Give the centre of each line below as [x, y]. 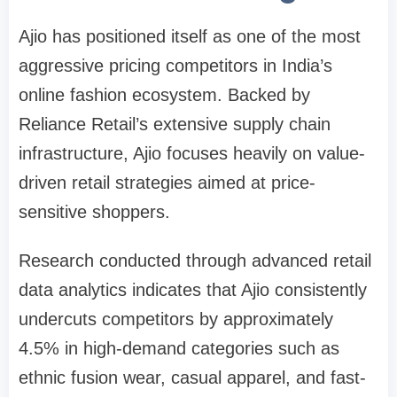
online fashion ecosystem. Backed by [164, 94]
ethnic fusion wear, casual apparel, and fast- [192, 377]
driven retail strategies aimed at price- [167, 182]
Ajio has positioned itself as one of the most [190, 36]
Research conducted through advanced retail [195, 260]
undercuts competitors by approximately [176, 319]
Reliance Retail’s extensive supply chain [175, 124]
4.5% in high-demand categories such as [179, 348]
